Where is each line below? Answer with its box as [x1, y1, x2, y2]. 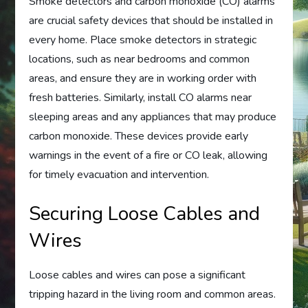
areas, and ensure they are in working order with [29, 70, 257, 86]
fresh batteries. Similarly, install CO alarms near [29, 89, 252, 105]
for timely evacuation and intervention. [29, 166, 210, 182]
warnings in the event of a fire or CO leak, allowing [29, 147, 268, 163]
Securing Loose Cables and [29, 200, 261, 227]
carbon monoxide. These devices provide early [29, 128, 249, 144]
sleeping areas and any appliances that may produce [29, 109, 277, 124]
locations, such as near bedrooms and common [29, 51, 250, 67]
